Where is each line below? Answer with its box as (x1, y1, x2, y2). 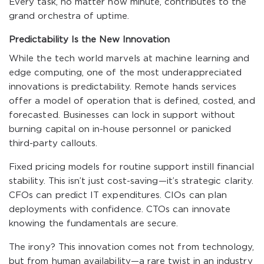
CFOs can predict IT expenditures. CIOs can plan (9, 192, 227, 199)
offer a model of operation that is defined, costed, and (9, 97, 255, 105)
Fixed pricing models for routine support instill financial (9, 163, 254, 171)
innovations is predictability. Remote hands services (9, 83, 237, 91)
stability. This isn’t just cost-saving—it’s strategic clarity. (9, 177, 254, 185)
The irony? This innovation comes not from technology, (9, 243, 255, 251)
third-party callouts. (9, 140, 98, 147)
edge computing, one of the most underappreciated (9, 69, 242, 77)
